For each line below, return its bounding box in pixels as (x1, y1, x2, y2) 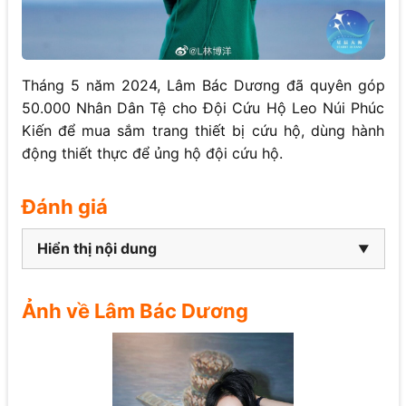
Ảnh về (21, 299, 94, 324)
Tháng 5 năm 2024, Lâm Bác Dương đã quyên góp (21, 76, 385, 95)
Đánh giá (21, 195, 112, 219)
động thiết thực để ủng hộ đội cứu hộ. (21, 144, 283, 163)
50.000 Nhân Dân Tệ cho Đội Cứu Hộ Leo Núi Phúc (21, 99, 385, 118)
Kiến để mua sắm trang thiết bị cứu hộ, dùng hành (21, 121, 385, 140)
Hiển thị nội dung (36, 239, 157, 258)
